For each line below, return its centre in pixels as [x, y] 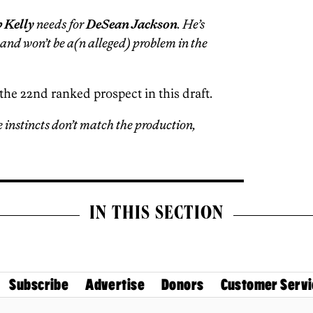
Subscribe [39, 285]
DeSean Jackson [131, 24]
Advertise [115, 285]
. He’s [191, 24]
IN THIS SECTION [156, 215]
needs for [59, 24]
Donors [183, 285]
